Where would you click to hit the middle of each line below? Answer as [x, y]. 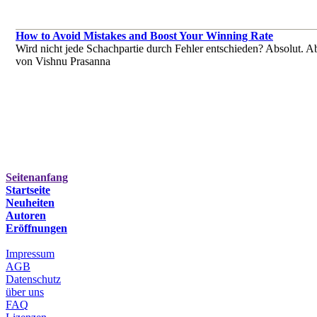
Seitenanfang [37, 178]
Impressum [30, 254]
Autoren [26, 216]
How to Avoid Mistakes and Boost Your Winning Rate [144, 36]
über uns [25, 292]
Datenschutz [33, 279]
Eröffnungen [36, 229]
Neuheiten [30, 203]
